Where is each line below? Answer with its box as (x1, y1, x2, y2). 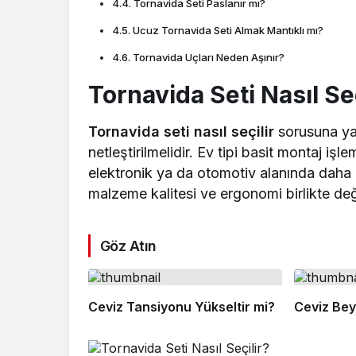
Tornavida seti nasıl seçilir (88, 122, 275, 140)
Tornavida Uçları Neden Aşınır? (132, 50, 284, 64)
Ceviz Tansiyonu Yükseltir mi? (88, 299, 275, 315)
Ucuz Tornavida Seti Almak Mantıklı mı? (132, 23, 323, 37)
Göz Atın (100, 237, 157, 254)
